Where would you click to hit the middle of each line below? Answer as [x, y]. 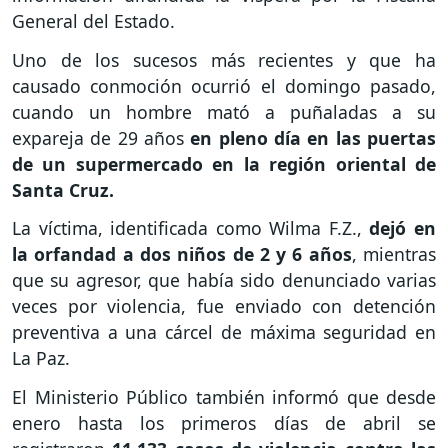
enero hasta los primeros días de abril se [224, 423]
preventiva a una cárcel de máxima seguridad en [224, 332]
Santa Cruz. [65, 189]
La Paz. [43, 358]
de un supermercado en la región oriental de [224, 163]
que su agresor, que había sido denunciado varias [224, 280]
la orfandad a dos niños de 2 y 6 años [182, 254]
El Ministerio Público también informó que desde [224, 397]
